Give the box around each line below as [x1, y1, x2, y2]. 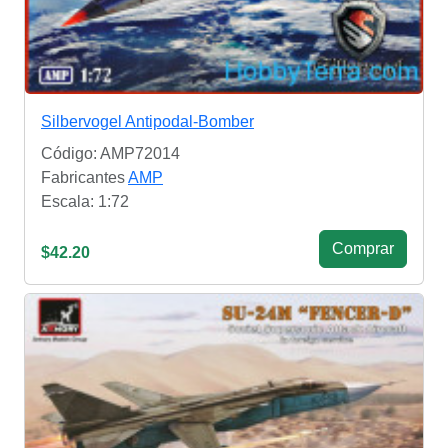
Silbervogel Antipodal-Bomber [41, 113, 254, 131]
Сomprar [332, 240, 394, 258]
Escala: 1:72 [41, 193, 129, 211]
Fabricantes [41, 169, 128, 187]
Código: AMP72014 [41, 145, 180, 163]
